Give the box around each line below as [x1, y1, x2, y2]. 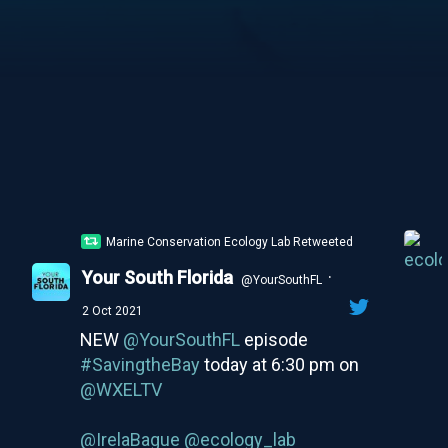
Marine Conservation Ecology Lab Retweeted [106, 234, 354, 249]
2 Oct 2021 [81, 303, 143, 318]
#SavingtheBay [79, 353, 200, 375]
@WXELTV [79, 378, 162, 400]
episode [239, 328, 308, 350]
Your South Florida [81, 266, 233, 288]
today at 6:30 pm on [199, 353, 359, 375]
